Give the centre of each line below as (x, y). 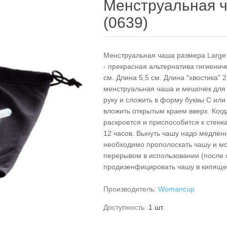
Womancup (177, 189)
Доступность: (125, 207)
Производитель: (130, 189)
